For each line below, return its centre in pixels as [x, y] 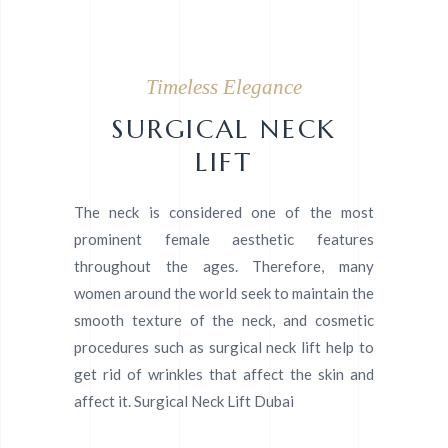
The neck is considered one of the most [224, 212]
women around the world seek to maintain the [224, 293]
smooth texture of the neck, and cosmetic [224, 320]
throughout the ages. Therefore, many [224, 266]
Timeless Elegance [224, 87]
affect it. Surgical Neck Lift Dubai [184, 401]
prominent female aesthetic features [224, 239]
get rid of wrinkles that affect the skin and [224, 374]
